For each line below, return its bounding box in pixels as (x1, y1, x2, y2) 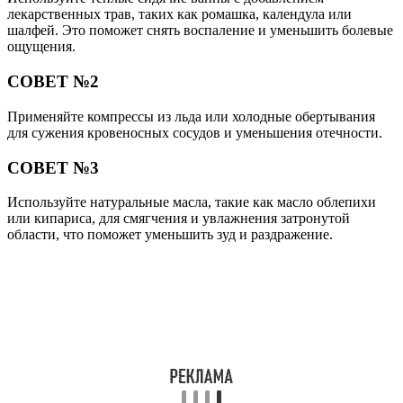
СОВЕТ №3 (7, 157, 99, 177)
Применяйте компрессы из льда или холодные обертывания (7, 108, 375, 124)
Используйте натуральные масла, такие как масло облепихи (7, 194, 376, 210)
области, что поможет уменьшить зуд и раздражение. (7, 227, 333, 243)
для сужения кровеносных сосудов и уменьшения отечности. (7, 124, 382, 140)
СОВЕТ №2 (7, 72, 99, 92)
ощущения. (7, 39, 76, 55)
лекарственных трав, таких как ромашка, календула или (7, 6, 352, 22)
